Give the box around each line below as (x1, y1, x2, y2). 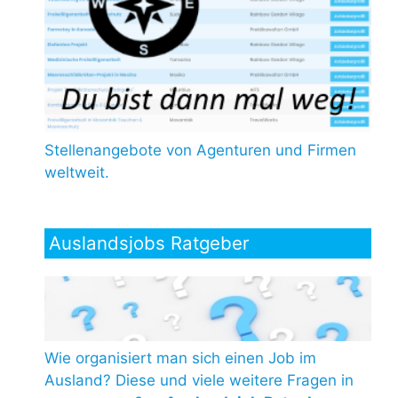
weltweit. (44, 163, 109, 181)
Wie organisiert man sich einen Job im (44, 349, 316, 368)
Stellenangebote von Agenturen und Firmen (44, 140, 356, 159)
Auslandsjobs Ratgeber (49, 231, 250, 254)
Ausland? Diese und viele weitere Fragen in (44, 371, 354, 390)
